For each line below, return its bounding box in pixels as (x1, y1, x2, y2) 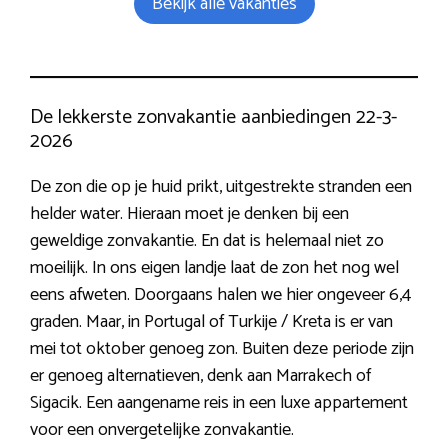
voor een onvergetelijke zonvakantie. (30, 414, 294, 445)
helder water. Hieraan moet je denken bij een (30, 198, 349, 229)
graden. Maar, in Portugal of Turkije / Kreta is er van (30, 306, 393, 337)
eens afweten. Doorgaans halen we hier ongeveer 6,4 (30, 279, 411, 310)
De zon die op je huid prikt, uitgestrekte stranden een (30, 171, 412, 202)
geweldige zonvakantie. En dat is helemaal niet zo (30, 225, 384, 256)
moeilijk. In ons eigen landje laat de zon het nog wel (30, 252, 399, 283)
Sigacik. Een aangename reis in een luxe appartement (30, 387, 408, 418)
